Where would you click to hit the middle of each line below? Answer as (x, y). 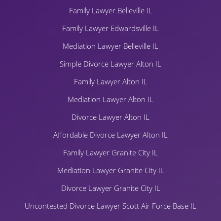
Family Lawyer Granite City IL (110, 152)
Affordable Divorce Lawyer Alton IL (110, 134)
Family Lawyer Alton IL (110, 81)
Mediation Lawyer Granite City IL (110, 170)
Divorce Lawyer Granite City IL (110, 188)
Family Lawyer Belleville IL (110, 10)
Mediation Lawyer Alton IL (110, 99)
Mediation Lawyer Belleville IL (110, 46)
